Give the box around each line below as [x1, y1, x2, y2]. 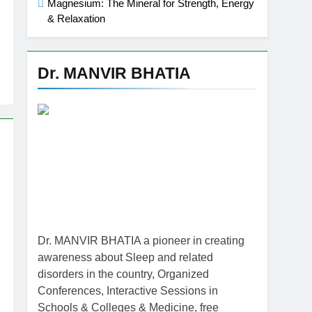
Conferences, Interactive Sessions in [38, 285, 219, 297]
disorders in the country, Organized [38, 268, 210, 280]
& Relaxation [47, 13, 106, 24]
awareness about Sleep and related [38, 251, 214, 263]
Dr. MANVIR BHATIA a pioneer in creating [38, 235, 245, 247]
